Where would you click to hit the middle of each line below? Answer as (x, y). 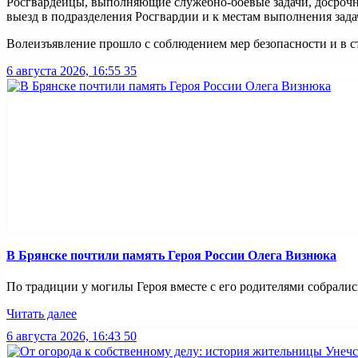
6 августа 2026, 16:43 (64, 336)
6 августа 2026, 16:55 (64, 70)
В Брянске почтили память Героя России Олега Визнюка (171, 256)
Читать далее (42, 314)
